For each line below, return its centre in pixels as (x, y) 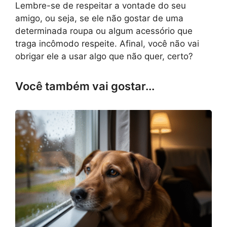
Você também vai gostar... (85, 86)
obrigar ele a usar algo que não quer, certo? (104, 56)
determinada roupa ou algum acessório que (104, 31)
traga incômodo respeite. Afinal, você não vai (107, 44)
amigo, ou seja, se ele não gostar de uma (99, 18)
